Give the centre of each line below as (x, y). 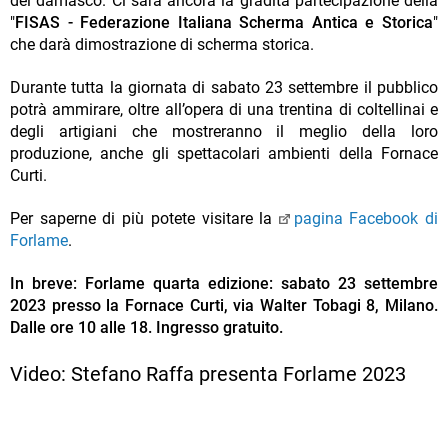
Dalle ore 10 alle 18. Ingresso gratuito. (146, 328)
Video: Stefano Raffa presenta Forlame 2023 (208, 374)
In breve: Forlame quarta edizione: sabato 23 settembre (224, 284)
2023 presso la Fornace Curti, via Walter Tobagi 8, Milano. (224, 306)
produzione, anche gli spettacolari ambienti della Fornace (224, 154)
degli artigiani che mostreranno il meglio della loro (224, 132)
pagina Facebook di (366, 219)
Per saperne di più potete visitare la (145, 219)
